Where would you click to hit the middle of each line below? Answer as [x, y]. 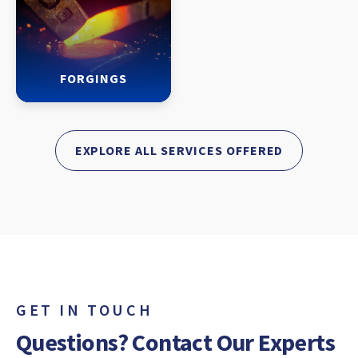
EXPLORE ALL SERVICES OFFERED [179, 150]
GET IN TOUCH [85, 310]
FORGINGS [93, 78]
